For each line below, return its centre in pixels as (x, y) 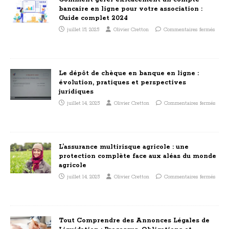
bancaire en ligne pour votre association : (131, 9)
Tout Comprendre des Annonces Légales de (134, 221)
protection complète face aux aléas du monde (138, 156)
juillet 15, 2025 (83, 30)
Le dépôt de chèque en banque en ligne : (129, 74)
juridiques (76, 92)
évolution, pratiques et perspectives (122, 83)
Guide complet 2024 (93, 18)
